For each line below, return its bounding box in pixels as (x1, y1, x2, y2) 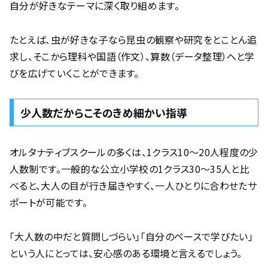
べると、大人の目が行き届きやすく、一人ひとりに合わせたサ (10, 178, 257, 193)
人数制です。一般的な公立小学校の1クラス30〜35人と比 (10, 161, 249, 176)
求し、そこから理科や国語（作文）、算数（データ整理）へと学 (10, 49, 255, 64)
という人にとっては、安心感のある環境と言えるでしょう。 (10, 245, 242, 260)
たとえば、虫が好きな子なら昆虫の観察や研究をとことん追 (10, 32, 257, 47)
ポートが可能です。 (10, 194, 87, 209)
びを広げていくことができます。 (10, 66, 139, 81)
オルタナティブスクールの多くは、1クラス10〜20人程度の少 (10, 144, 258, 159)
